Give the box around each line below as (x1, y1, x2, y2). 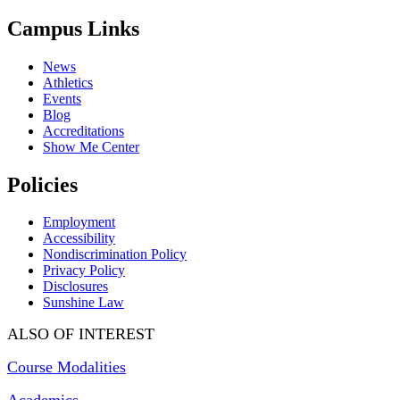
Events (43, 90, 81, 106)
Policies (7, 172, 78, 196)
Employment (43, 214, 115, 230)
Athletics (43, 74, 93, 90)
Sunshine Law (43, 295, 124, 311)
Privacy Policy (43, 262, 125, 279)
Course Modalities (7, 358, 126, 377)
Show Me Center (43, 138, 139, 154)
